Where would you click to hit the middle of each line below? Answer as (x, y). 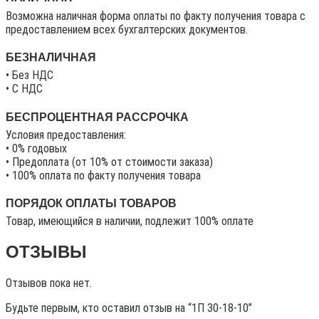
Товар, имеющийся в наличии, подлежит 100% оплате (130, 221)
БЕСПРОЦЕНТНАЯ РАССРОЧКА (97, 117)
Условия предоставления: (66, 135)
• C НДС (24, 89)
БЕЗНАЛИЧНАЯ (51, 58)
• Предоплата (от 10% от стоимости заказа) (109, 162)
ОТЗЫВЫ (46, 252)
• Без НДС (30, 75)
